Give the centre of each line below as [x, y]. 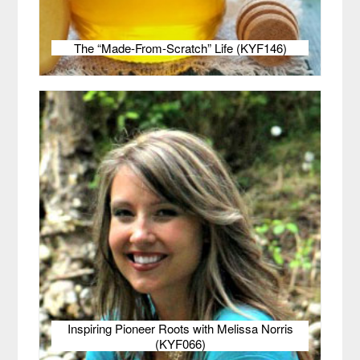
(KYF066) [180, 343]
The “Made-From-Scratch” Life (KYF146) [180, 47]
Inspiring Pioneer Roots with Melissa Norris [180, 328]
